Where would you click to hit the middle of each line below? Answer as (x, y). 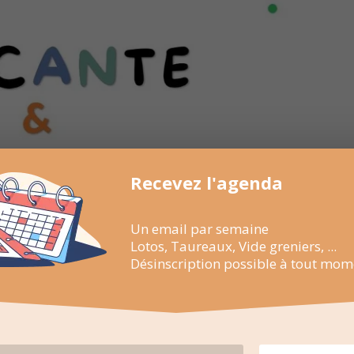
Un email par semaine (200, 228)
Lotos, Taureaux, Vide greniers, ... (233, 246)
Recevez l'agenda (207, 182)
